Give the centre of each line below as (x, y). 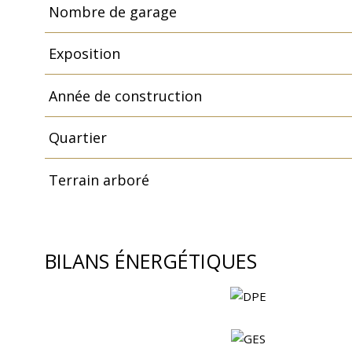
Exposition (84, 54)
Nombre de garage (112, 11)
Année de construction (125, 95)
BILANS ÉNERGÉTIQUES (151, 260)
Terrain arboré (99, 180)
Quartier (77, 138)
